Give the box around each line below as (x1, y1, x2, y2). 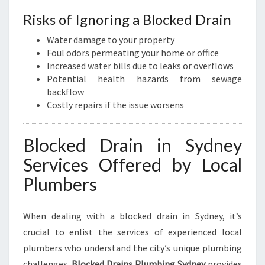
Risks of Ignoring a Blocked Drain (23, 11, 231, 28)
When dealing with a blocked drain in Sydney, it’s (23, 210, 242, 222)
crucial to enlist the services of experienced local (23, 226, 242, 238)
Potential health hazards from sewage (47, 73, 242, 85)
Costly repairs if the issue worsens (47, 99, 184, 111)
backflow (47, 86, 84, 98)
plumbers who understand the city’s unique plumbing (23, 242, 242, 254)
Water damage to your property (47, 34, 174, 46)
